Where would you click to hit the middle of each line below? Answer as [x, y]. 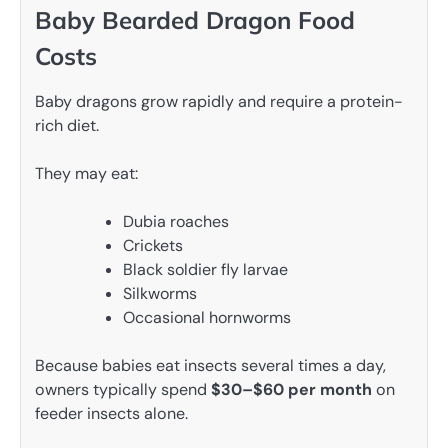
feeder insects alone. [111, 414]
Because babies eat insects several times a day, [210, 366]
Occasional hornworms [207, 318]
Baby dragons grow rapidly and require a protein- [219, 102]
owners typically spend [123, 390]
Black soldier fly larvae [205, 270]
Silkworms [160, 294]
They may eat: [86, 174]
